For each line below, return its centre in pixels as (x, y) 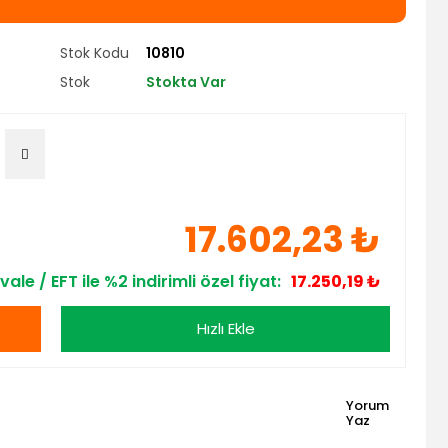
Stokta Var (186, 82)
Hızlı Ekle (225, 328)
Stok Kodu (94, 53)
